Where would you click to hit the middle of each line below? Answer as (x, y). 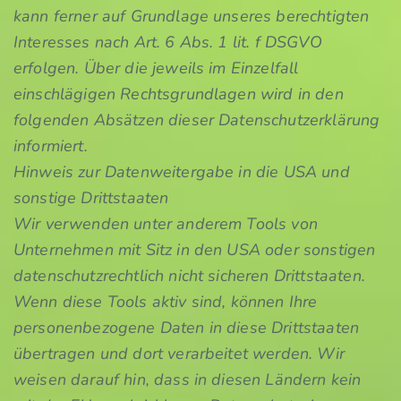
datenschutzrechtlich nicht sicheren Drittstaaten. (189, 276)
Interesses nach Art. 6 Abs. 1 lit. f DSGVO (168, 42)
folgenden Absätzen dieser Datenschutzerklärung (197, 120)
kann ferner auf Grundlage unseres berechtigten (192, 16)
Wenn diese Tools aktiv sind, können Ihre (166, 302)
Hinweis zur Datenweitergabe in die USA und (182, 172)
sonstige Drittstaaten (91, 198)
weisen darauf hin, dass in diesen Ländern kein (188, 380)
